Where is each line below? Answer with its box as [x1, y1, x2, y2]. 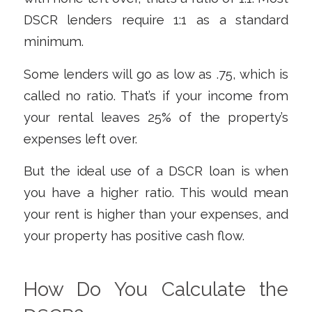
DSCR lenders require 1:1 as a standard [23, 13, 289, 28]
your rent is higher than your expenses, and [23, 207, 289, 222]
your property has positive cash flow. [23, 228, 244, 244]
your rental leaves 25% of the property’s [23, 109, 289, 125]
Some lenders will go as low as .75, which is [23, 66, 289, 81]
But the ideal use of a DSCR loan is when [23, 164, 289, 179]
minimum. [23, 34, 84, 49]
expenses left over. [23, 131, 141, 146]
